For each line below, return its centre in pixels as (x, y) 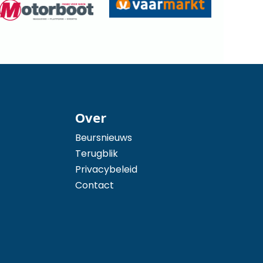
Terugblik (97, 154)
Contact (95, 186)
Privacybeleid (107, 170)
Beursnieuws (104, 138)
